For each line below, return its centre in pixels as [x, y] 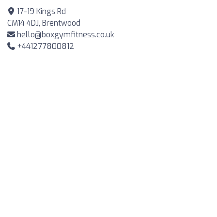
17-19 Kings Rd [40, 11]
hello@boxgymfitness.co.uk [66, 34]
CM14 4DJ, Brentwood [44, 23]
